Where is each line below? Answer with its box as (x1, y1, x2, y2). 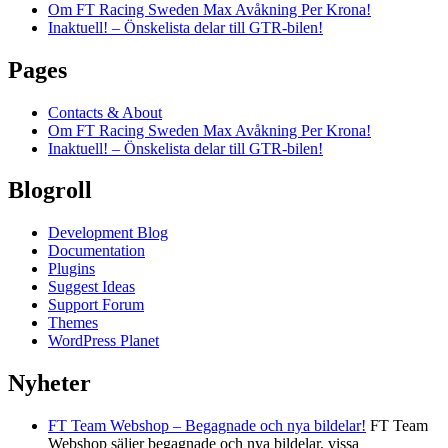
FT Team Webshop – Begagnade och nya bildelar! (48, 417, 366, 435)
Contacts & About (48, 103, 162, 121)
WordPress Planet (48, 332, 159, 350)
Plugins (48, 260, 95, 278)
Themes (48, 314, 98, 332)
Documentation (48, 242, 145, 260)
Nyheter (8, 370, 91, 397)
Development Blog (48, 224, 168, 242)
